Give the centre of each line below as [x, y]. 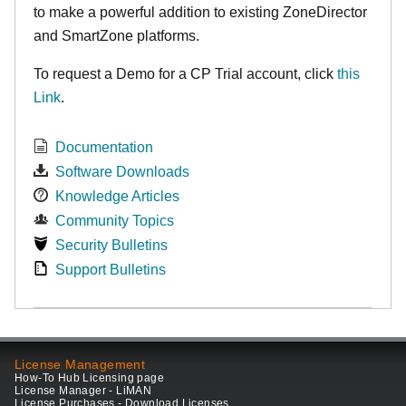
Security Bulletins [111, 245]
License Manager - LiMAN [83, 391]
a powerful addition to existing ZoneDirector [226, 12]
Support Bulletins [111, 269]
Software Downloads [122, 171]
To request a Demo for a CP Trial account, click [185, 73]
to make [59, 12]
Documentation [104, 147]
